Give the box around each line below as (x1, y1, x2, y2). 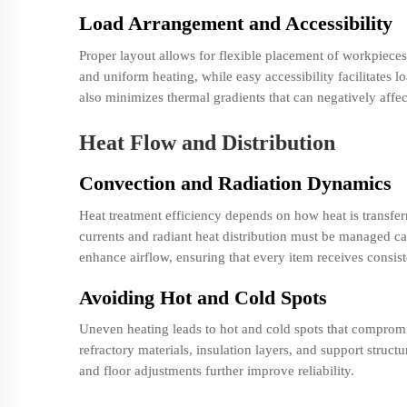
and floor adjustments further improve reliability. (79, 362, 354, 379)
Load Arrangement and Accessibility (79, 11, 392, 35)
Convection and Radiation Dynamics (79, 172, 392, 195)
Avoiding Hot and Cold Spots (79, 285, 327, 309)
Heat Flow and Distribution (79, 131, 335, 155)
